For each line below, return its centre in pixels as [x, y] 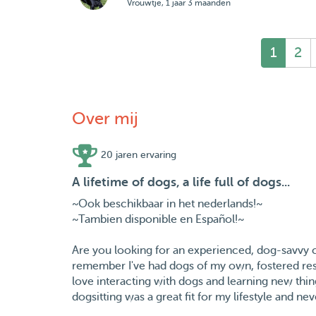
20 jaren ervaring [139, 155]
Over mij [105, 119]
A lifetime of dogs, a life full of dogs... [181, 182]
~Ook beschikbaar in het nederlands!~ [167, 204]
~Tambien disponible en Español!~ [158, 220]
